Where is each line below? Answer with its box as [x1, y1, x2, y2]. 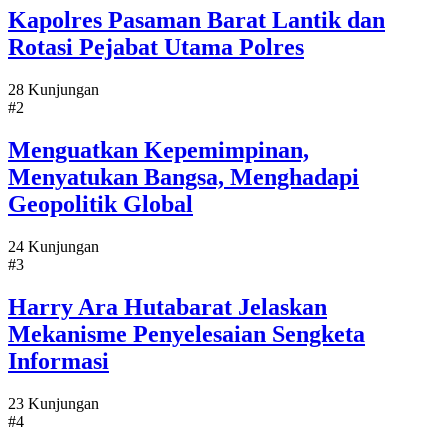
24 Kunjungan [8, 238, 99, 256]
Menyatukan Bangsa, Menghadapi [8, 164, 359, 191]
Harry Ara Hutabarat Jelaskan [8, 294, 327, 321]
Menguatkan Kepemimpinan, [8, 137, 309, 164]
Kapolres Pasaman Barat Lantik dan [8, 7, 385, 34]
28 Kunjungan [8, 81, 99, 99]
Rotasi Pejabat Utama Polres [8, 34, 304, 61]
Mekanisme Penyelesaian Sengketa [8, 321, 365, 348]
